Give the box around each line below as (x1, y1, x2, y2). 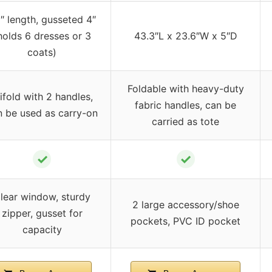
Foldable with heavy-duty (127, 83, 244, 95)
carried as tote (152, 115, 219, 128)
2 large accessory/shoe (132, 199, 239, 211)
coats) (27, 46, 56, 59)
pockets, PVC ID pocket (131, 215, 240, 228)
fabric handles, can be (135, 99, 236, 112)
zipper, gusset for (1, 207, 83, 220)
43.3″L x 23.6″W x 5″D (134, 30, 237, 42)
